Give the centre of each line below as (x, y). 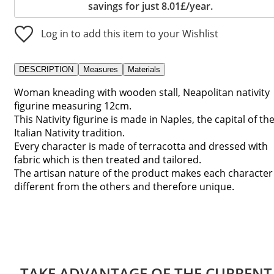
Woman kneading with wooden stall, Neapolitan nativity (142, 92)
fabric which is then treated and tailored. (108, 159)
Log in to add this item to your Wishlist (130, 33)
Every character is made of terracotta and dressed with (141, 146)
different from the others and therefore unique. (124, 186)
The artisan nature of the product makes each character (143, 173)
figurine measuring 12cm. (73, 106)
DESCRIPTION (46, 69)
